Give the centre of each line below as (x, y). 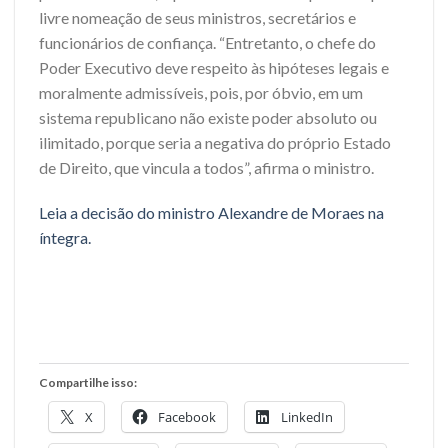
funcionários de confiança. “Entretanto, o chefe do (207, 42)
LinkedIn (307, 416)
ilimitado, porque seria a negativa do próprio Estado (215, 142)
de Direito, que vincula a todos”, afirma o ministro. (206, 167)
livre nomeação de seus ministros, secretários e (197, 17)
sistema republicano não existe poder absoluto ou (208, 117)
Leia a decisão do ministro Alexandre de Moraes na (211, 213)
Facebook (187, 416)
